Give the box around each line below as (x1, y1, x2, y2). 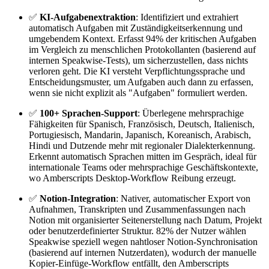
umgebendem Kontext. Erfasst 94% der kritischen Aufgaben (29, 34, 256, 44)
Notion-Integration (40, 193, 116, 204)
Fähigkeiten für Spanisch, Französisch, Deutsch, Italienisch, (29, 119, 255, 130)
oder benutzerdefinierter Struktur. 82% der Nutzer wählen (29, 226, 246, 237)
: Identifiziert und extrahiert (136, 12, 238, 23)
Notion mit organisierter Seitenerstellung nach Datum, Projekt (29, 215, 262, 226)
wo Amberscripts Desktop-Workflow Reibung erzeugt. (29, 173, 236, 184)
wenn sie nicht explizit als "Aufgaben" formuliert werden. (29, 88, 247, 98)
